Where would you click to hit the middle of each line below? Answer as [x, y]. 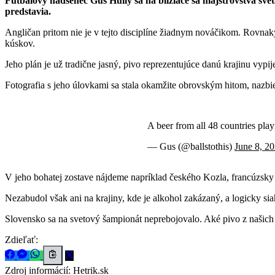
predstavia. [28, 11]
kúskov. [20, 43]
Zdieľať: [21, 239]
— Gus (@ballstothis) [191, 146]
